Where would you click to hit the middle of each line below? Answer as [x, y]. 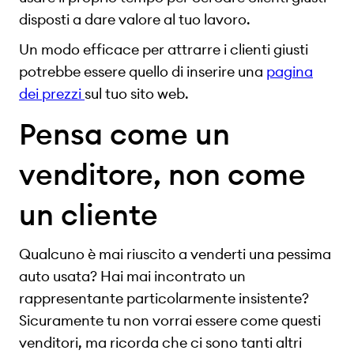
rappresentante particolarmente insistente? [164, 298]
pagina [290, 72]
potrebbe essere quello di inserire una [143, 72]
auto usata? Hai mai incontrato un [132, 276]
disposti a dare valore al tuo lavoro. [135, 19]
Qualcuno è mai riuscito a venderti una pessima [175, 254]
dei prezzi [52, 94]
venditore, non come [162, 175]
